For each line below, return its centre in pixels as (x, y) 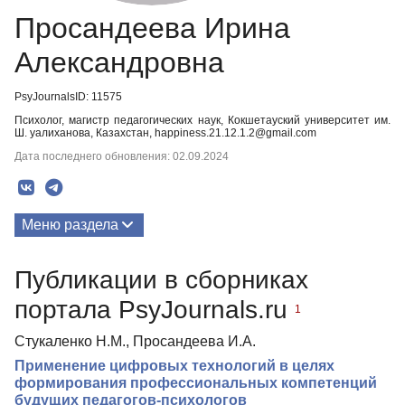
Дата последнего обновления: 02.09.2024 (122, 156)
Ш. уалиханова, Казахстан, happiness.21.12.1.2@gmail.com (165, 133)
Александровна (119, 62)
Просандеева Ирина (152, 28)
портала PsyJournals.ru (155, 309)
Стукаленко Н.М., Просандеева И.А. (135, 341)
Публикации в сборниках (161, 279)
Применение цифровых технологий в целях (174, 365)
